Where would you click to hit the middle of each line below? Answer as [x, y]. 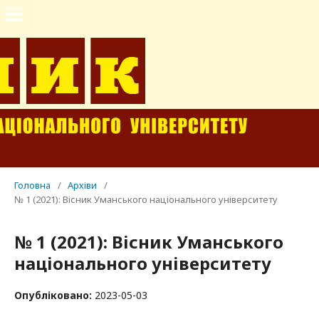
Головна [32, 185]
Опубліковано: [54, 295]
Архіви [82, 185]
